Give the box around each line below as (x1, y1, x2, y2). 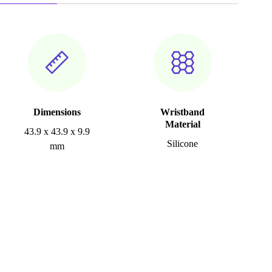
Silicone (167, 138, 199, 149)
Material (165, 119, 200, 129)
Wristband (160, 107, 205, 117)
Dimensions (33, 107, 81, 117)
